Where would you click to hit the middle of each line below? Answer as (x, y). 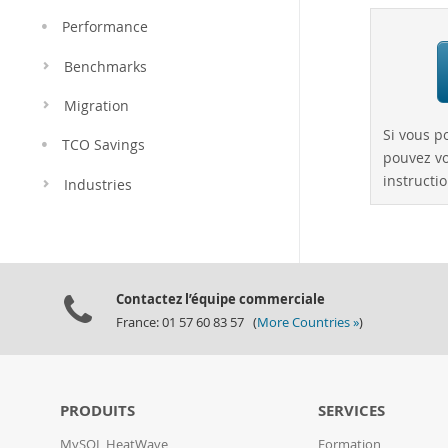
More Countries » (308, 322)
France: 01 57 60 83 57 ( (186, 322)
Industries (98, 185)
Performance (105, 27)
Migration (96, 106)
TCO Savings (103, 145)
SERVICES (352, 410)
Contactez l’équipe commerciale (220, 299)
